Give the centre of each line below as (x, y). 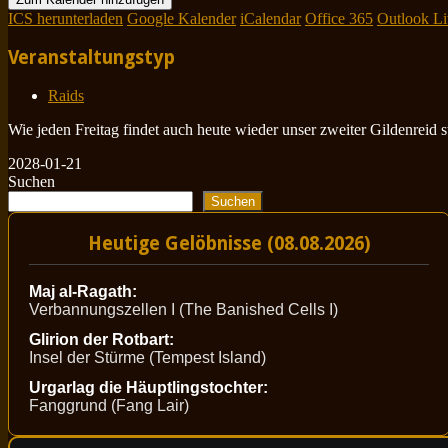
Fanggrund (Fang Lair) (109, 406)
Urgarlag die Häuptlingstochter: (148, 388)
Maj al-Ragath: (83, 292)
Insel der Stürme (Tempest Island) (147, 358)
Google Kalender (181, 19)
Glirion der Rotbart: (101, 340)
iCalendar (270, 19)
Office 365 (339, 19)
